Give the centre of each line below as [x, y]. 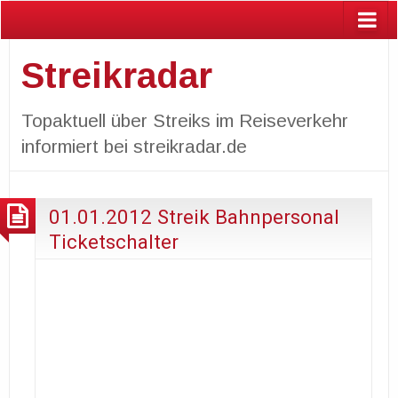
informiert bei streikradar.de [134, 146]
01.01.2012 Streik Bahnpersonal [194, 216]
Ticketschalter [114, 241]
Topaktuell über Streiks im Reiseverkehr [184, 120]
